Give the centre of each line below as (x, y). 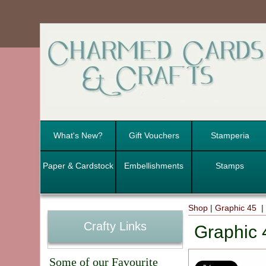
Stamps (230, 166)
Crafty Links (115, 227)
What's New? (78, 136)
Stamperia (230, 136)
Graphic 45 (237, 208)
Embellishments (154, 166)
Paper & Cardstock (78, 166)
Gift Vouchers (154, 136)
